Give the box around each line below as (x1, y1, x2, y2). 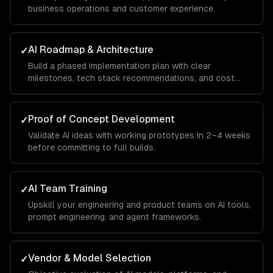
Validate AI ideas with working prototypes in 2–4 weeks (28, 130, 250, 140)
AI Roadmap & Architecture (28, 44, 154, 55)
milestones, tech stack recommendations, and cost (28, 73, 235, 83)
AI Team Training (28, 183, 107, 194)
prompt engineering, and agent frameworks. (28, 212, 201, 222)
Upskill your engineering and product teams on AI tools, (28, 200, 251, 210)
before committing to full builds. (28, 143, 155, 152)
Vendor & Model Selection (28, 252, 151, 264)
